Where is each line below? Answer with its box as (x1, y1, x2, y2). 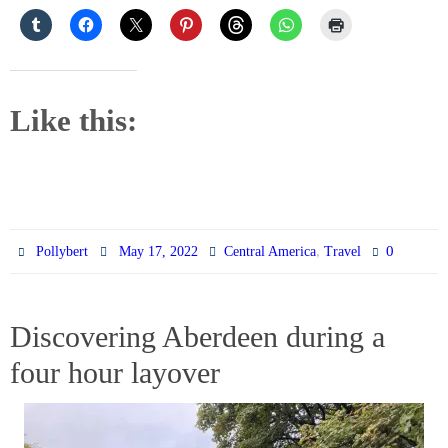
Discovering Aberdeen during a (10, 320, 385, 354)
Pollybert (36, 244, 89, 260)
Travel (323, 244, 361, 260)
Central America (223, 244, 316, 260)
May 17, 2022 (118, 244, 198, 260)
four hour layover (10, 356, 220, 390)
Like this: (10, 103, 137, 139)
